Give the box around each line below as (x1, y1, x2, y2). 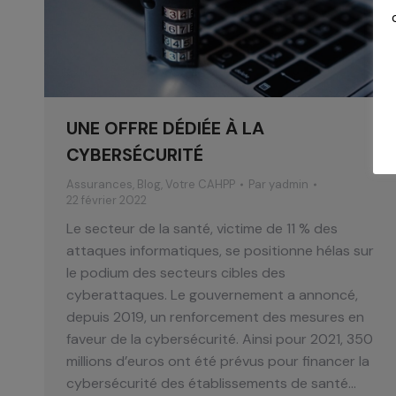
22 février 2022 (66, 193, 147, 209)
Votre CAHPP (165, 177, 235, 193)
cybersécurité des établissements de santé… (66, 374, 356, 393)
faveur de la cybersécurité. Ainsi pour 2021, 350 (66, 330, 373, 349)
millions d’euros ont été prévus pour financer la (66, 352, 369, 371)
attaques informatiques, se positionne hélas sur (66, 241, 374, 261)
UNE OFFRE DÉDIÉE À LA (66, 117, 264, 141)
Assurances (66, 177, 133, 193)
